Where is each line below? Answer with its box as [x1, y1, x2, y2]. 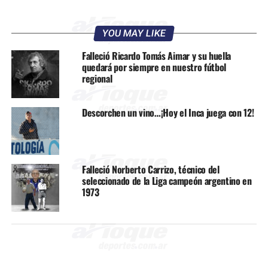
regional [81, 71, 112, 86]
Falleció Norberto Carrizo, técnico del [81, 162, 220, 176]
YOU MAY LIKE [101, 27, 167, 39]
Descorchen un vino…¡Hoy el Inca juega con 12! [81, 105, 254, 120]
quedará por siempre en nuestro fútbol [81, 59, 227, 74]
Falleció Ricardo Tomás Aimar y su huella [81, 48, 232, 63]
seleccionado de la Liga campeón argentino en [81, 173, 252, 188]
